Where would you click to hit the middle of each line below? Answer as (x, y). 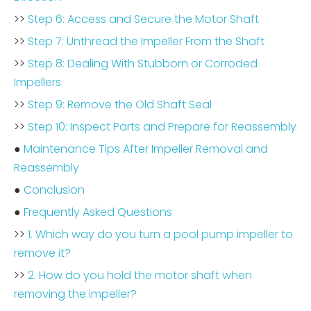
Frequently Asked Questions (98, 212)
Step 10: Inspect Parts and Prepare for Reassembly (162, 127)
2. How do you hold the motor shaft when (140, 275)
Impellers (37, 82)
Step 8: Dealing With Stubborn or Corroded (143, 64)
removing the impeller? (75, 294)
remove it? (42, 253)
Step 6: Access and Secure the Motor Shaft (143, 19)
